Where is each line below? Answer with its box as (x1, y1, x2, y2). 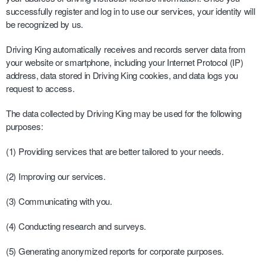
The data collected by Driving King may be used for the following (6, 107, 242, 119)
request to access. (6, 82, 75, 94)
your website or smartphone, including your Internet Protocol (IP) (6, 56, 243, 68)
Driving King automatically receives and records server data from (6, 43, 246, 55)
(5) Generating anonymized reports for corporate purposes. (6, 245, 224, 257)
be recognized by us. (6, 18, 83, 30)
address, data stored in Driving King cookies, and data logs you (6, 69, 239, 81)
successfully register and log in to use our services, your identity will (6, 5, 255, 17)
